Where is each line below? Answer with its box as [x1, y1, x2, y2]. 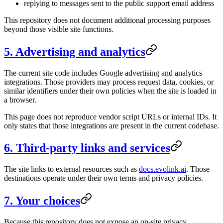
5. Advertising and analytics [4, 45, 145, 58]
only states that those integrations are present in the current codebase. [4, 121, 219, 130]
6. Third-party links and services [4, 141, 170, 155]
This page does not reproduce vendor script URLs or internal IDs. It [4, 112, 217, 121]
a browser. [4, 95, 36, 104]
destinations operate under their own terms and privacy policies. [4, 174, 203, 183]
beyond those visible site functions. [4, 24, 113, 33]
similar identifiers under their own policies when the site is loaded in [4, 86, 217, 95]
